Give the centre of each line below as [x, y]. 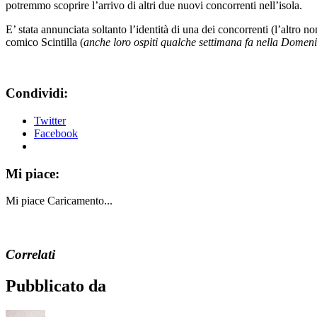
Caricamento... [80, 201]
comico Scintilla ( [45, 42]
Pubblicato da [56, 286]
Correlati [30, 255]
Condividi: [37, 93]
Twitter [50, 120]
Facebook [56, 133]
